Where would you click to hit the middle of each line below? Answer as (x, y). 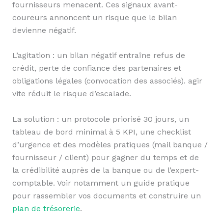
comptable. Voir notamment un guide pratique (101, 183)
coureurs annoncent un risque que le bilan (94, 17)
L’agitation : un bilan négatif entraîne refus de (98, 55)
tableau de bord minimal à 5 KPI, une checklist (101, 132)
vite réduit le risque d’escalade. (71, 94)
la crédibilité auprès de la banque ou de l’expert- (105, 170)
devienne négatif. (44, 30)
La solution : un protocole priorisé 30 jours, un (100, 119)
